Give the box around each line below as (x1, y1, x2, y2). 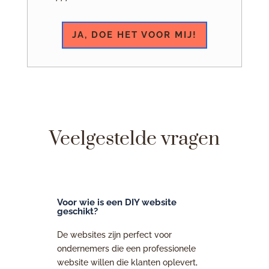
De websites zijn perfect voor (56, 229, 172, 240)
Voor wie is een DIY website (56, 196, 177, 208)
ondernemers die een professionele (56, 243, 196, 253)
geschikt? (56, 205, 98, 217)
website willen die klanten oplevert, (56, 257, 198, 267)
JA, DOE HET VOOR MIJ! (71, 29, 197, 40)
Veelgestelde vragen (49, 126, 220, 151)
